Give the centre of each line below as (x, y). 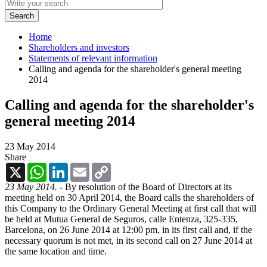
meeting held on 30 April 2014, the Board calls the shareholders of (129, 197)
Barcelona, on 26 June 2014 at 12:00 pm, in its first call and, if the (128, 229)
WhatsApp (67, 167)
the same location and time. (56, 251)
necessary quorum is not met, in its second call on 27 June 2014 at (128, 240)
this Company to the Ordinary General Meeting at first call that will (131, 208)
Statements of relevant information (93, 58)
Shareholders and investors (79, 47)
